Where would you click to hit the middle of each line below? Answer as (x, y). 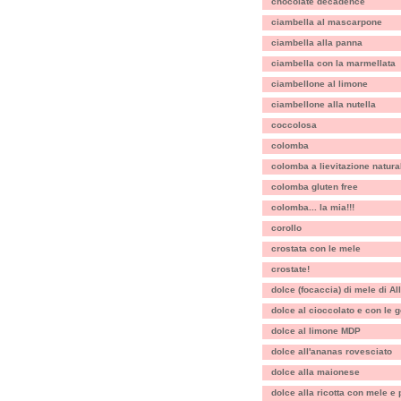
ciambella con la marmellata (333, 63)
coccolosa (294, 125)
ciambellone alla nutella (324, 104)
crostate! (290, 269)
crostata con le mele (316, 248)
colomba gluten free (315, 187)
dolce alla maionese (316, 372)
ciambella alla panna (317, 43)
